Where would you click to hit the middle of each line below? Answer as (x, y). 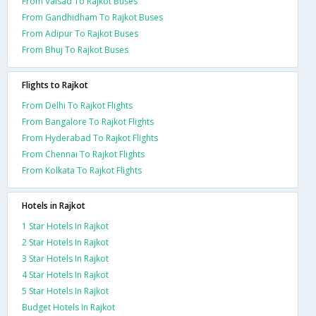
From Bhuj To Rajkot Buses (75, 49)
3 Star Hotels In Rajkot (65, 258)
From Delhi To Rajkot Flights (77, 105)
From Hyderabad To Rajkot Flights (90, 138)
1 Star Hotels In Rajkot (65, 226)
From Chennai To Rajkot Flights (83, 154)
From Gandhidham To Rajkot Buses (92, 17)
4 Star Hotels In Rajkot (65, 274)
